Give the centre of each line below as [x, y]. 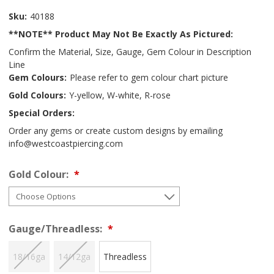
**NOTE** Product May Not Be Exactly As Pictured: [121, 34]
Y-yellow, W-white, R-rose [120, 95]
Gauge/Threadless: [57, 228]
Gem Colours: [38, 77]
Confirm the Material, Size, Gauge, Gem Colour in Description [130, 51]
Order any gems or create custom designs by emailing [116, 130]
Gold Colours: [37, 95]
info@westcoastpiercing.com [66, 143]
